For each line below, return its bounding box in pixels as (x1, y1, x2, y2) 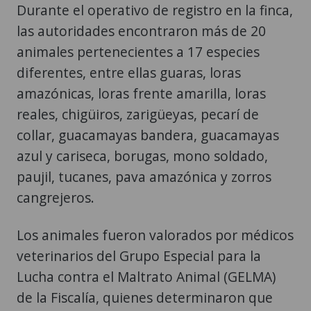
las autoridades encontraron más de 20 (17, 21, 266, 40)
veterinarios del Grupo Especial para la (17, 246, 261, 265)
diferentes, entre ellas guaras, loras (17, 62, 241, 82)
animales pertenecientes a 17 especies (17, 42, 260, 61)
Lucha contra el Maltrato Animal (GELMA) (17, 267, 276, 286)
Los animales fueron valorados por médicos (17, 225, 294, 244)
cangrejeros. (17, 187, 94, 207)
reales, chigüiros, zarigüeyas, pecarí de (17, 104, 259, 124)
